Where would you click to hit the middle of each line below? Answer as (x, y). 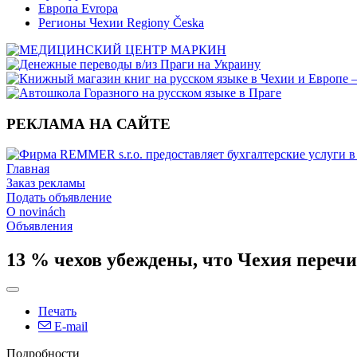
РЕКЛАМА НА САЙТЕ (88, 124)
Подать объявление (59, 198)
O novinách (36, 212)
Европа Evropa (78, 8)
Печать (57, 312)
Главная (28, 169)
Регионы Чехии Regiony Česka (121, 23)
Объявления (39, 226)
